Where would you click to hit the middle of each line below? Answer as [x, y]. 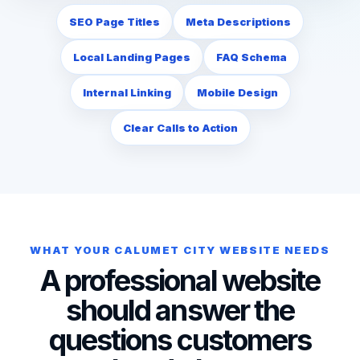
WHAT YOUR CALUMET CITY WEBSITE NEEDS [180, 250]
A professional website [180, 280]
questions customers [180, 340]
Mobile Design [237, 92]
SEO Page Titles [115, 22]
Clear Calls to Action [180, 128]
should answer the [180, 310]
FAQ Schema [252, 57]
